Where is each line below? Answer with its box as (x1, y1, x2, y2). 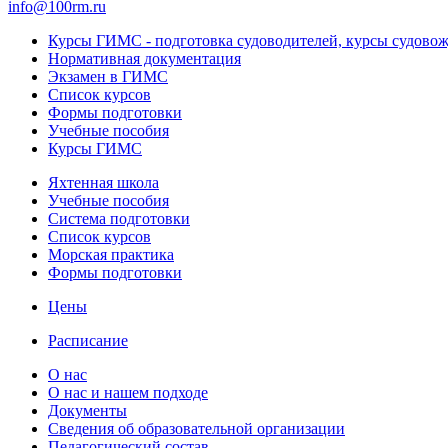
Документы (48, 401, 127, 419)
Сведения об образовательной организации (48, 419, 345, 437)
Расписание (48, 331, 128, 349)
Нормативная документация (48, 49, 241, 67)
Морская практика (48, 245, 174, 263)
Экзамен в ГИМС (48, 67, 168, 85)
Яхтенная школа (48, 173, 159, 191)
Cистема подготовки (48, 209, 190, 227)
